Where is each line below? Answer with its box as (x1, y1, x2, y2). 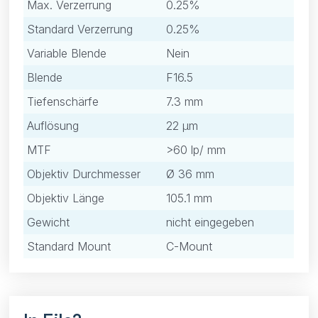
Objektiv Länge (27, 190, 105, 205)
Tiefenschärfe (27, 94, 99, 109)
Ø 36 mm (166, 166, 215, 181)
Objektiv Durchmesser (27, 166, 141, 181)
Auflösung (27, 118, 79, 133)
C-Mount (166, 238, 213, 253)
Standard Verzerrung (27, 21, 133, 36)
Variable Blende (27, 45, 107, 60)
